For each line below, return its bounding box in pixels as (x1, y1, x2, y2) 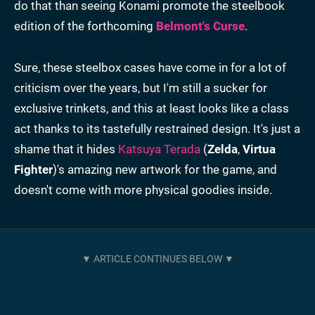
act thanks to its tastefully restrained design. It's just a (14, 121, 300, 136)
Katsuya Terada (118, 141, 200, 156)
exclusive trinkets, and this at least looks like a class (14, 101, 289, 115)
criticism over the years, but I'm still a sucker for (14, 80, 267, 95)
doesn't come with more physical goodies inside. (14, 182, 272, 197)
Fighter (14, 162, 53, 176)
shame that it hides (14, 141, 118, 156)
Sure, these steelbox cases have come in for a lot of (14, 60, 286, 75)
